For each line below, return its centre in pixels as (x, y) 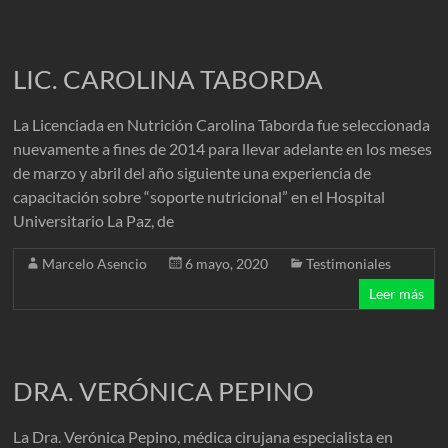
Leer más (396, 293)
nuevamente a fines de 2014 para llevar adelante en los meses (223, 148)
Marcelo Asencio (95, 263)
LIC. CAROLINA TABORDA (168, 79)
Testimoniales (349, 263)
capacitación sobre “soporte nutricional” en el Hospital (199, 196)
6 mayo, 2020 (227, 263)
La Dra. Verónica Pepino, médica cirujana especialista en (203, 436)
